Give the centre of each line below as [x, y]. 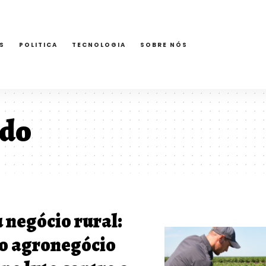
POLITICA [38, 45]
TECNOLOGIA [99, 45]
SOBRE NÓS [164, 45]
